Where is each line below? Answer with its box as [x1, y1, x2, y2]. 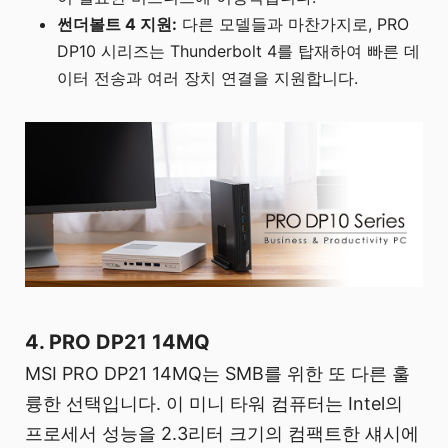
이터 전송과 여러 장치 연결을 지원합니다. [57, 67, 359, 88]
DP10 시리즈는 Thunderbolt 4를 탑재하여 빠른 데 [57, 40, 421, 61]
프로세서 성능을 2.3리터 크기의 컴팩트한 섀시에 [25, 423, 419, 445]
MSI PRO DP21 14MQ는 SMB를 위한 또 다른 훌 [25, 363, 410, 385]
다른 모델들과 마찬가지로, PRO [177, 13, 410, 34]
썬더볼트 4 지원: [57, 13, 178, 34]
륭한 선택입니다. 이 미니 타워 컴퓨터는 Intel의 [25, 393, 403, 415]
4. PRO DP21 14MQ [25, 330, 210, 355]
